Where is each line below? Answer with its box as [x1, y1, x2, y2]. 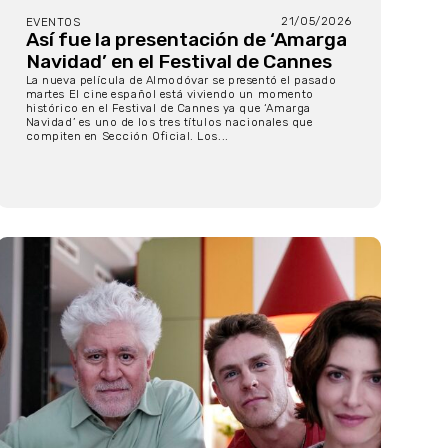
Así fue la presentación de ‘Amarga [25, 28, 347, 52]
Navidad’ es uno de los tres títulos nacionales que [25, 115, 313, 130]
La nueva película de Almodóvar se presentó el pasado [25, 73, 337, 88]
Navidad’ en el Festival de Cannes [25, 50, 332, 74]
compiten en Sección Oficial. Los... [25, 129, 229, 144]
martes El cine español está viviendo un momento [25, 87, 314, 102]
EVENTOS [25, 15, 81, 30]
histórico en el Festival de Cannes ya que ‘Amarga [25, 101, 311, 116]
